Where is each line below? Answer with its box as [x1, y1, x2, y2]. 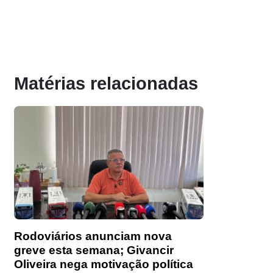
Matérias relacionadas [14, 74, 198, 94]
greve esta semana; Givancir [14, 244, 174, 257]
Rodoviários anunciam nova [14, 230, 172, 243]
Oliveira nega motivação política [14, 258, 193, 271]
